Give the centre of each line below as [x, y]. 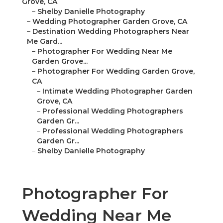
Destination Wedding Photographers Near [111, 32]
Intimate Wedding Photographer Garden [117, 91]
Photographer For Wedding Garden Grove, [116, 71]
